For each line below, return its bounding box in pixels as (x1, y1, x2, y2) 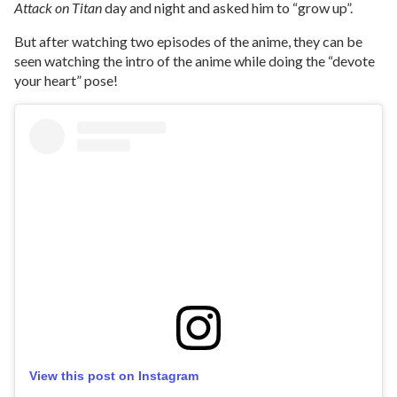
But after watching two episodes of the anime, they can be (14, 33, 362, 50)
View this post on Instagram (29, 369, 198, 384)
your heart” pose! (14, 72, 118, 89)
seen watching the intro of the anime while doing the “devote (14, 52, 375, 69)
